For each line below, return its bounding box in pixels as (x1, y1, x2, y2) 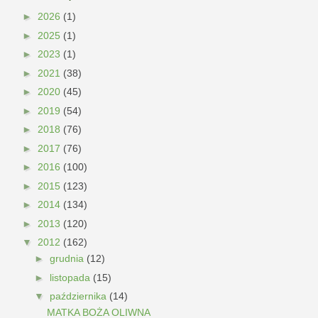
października (49, 290, 109, 302)
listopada (49, 271, 93, 283)
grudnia (49, 253, 87, 265)
